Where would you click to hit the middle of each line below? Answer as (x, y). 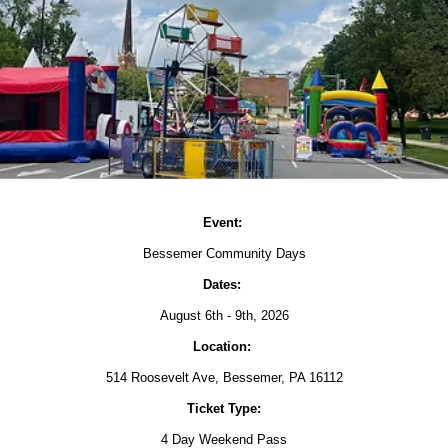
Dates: (224, 284)
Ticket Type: (224, 408)
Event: (224, 222)
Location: (224, 346)
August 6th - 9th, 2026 (224, 315)
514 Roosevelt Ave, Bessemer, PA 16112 (224, 377)
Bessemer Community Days (224, 253)
